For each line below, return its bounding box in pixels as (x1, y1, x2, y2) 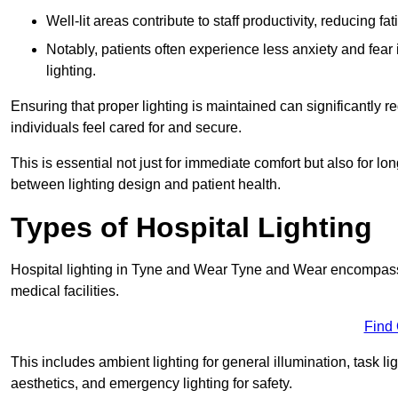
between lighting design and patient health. (11, 176, 281, 192)
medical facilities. (11, 283, 119, 298)
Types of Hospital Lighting (11, 211, 372, 243)
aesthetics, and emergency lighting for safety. (11, 375, 292, 391)
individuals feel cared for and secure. (11, 119, 242, 135)
